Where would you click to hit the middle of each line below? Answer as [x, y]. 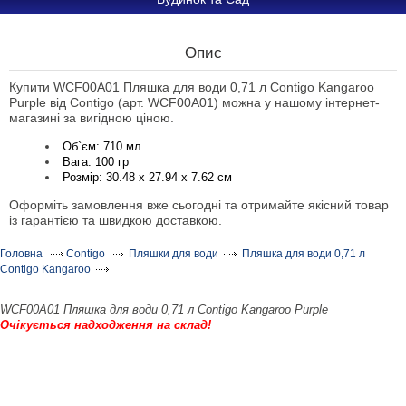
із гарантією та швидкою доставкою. [116, 220]
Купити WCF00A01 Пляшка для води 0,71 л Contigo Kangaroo [192, 87]
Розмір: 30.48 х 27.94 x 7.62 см [147, 177]
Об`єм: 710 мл [102, 146]
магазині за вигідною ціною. [92, 118]
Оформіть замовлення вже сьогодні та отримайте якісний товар [199, 205]
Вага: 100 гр [96, 162]
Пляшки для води [174, 254]
